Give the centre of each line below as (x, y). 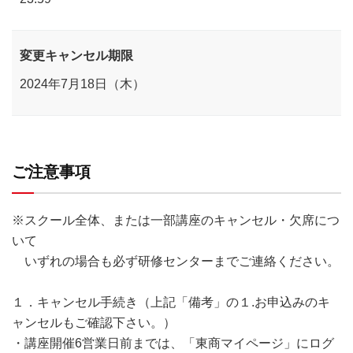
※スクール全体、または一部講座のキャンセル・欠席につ (176, 220)
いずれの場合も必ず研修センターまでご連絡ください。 (176, 261)
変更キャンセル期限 (76, 56)
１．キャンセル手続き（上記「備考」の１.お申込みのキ (171, 302)
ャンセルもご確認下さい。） (94, 323)
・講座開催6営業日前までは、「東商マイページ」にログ (173, 343)
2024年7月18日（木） (82, 84)
